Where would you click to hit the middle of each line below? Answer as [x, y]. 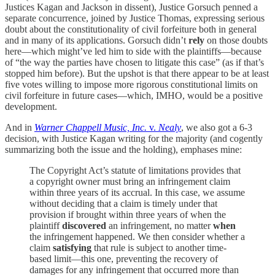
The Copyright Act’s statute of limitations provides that [135, 170]
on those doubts [236, 40]
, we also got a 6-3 [217, 127]
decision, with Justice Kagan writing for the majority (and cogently [134, 138]
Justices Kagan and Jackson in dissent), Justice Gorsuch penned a [131, 7]
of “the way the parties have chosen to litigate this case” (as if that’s [134, 62]
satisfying [72, 247]
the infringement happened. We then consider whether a [137, 236]
